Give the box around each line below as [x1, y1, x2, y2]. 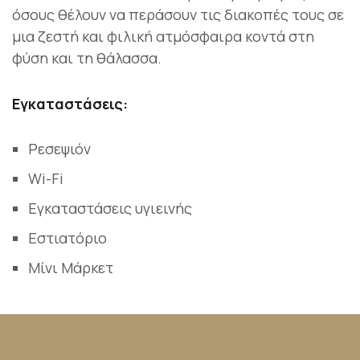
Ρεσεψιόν [27, 138, 91, 158]
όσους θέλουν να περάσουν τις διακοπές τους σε [12, 5, 344, 25]
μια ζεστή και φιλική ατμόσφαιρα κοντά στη [12, 27, 314, 47]
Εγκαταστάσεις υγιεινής [27, 198, 192, 218]
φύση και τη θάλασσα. [12, 48, 162, 68]
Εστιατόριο [27, 227, 107, 247]
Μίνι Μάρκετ [27, 257, 113, 277]
